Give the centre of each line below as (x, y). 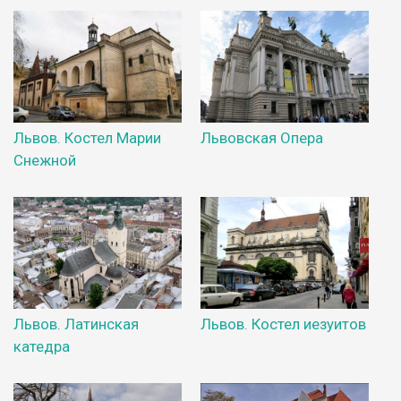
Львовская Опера (262, 137)
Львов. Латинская (76, 324)
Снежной (45, 160)
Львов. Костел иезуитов (283, 324)
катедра (42, 347)
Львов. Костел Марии (87, 137)
